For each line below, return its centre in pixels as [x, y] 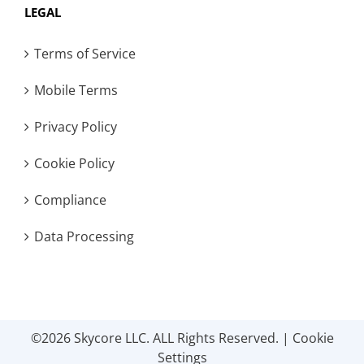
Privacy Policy [76, 127]
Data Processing [84, 236]
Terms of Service [85, 54]
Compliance [70, 200]
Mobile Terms [76, 90]
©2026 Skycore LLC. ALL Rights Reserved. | [161, 338]
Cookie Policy [74, 163]
